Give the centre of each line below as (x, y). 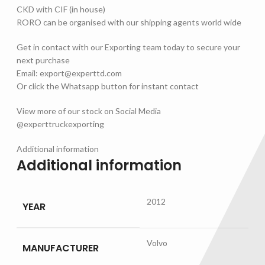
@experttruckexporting (60, 124)
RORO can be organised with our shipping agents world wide (129, 22)
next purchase (43, 60)
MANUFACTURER (61, 248)
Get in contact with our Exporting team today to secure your (128, 47)
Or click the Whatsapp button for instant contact (108, 86)
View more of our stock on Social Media (89, 111)
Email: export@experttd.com (69, 73)
